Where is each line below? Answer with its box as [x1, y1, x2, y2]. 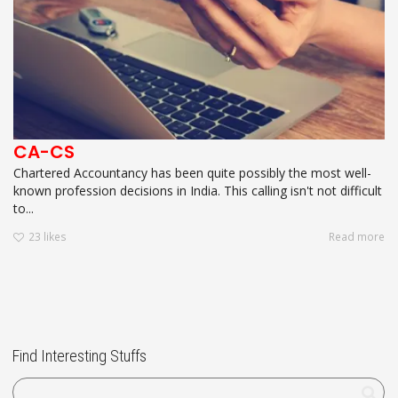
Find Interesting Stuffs [12, 346, 147, 366]
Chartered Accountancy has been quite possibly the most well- [13, 163, 371, 181]
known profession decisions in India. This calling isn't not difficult [13, 181, 382, 199]
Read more [329, 229, 385, 244]
